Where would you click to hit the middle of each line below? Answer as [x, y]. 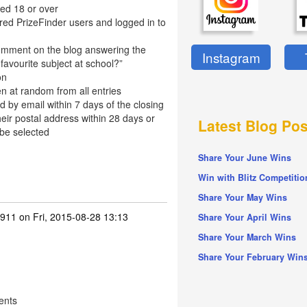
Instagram [231, 58]
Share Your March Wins [247, 237]
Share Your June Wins [245, 158]
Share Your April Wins [245, 218]
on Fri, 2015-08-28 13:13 [72, 217]
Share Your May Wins [243, 198]
